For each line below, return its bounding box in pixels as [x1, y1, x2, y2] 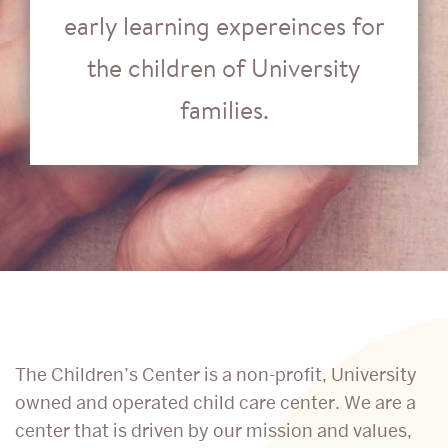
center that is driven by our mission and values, [15, 418, 412, 442]
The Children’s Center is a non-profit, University [15, 362, 417, 386]
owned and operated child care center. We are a [15, 390, 416, 414]
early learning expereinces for [63, 9, 385, 43]
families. [179, 93, 269, 127]
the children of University [87, 51, 361, 85]
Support [14, 356, 141, 406]
